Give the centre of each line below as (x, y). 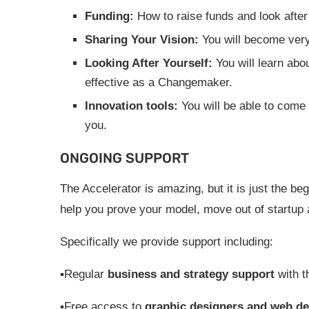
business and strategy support (191, 274)
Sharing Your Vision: (142, 40)
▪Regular (84, 274)
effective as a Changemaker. (159, 82)
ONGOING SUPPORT (124, 158)
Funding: (109, 16)
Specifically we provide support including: (167, 242)
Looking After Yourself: (149, 63)
